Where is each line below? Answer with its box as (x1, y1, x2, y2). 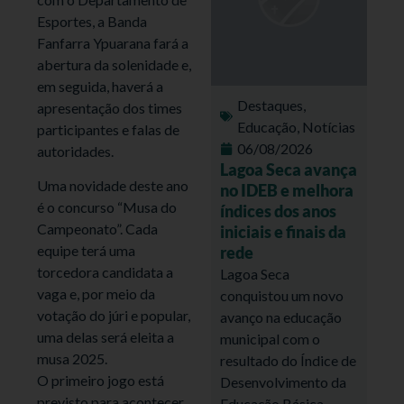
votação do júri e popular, (37, 307, 191, 325)
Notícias (302, 117, 355, 135)
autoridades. (37, 142, 115, 160)
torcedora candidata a (37, 263, 174, 281)
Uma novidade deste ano (37, 177, 189, 195)
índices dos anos (220, 200, 336, 221)
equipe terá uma (37, 242, 136, 260)
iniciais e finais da (220, 221, 346, 242)
